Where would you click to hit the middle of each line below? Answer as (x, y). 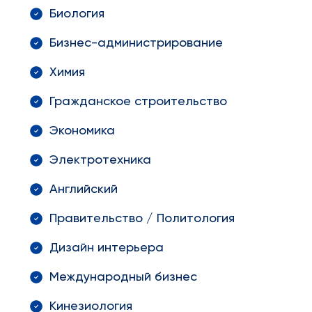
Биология (77, 14)
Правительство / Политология (142, 219)
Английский (83, 189)
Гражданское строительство (138, 102)
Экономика (82, 131)
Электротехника (100, 160)
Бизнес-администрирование (136, 43)
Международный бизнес (123, 277)
